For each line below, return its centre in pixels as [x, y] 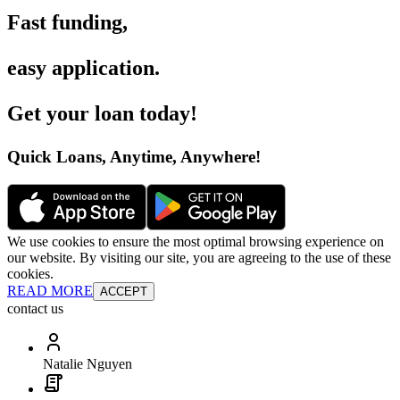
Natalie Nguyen [87, 363]
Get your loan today [99, 114]
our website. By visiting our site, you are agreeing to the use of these [199, 257]
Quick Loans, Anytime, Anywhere [131, 157]
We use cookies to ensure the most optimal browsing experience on [196, 241]
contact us [35, 308]
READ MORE [50, 290]
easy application [81, 68]
